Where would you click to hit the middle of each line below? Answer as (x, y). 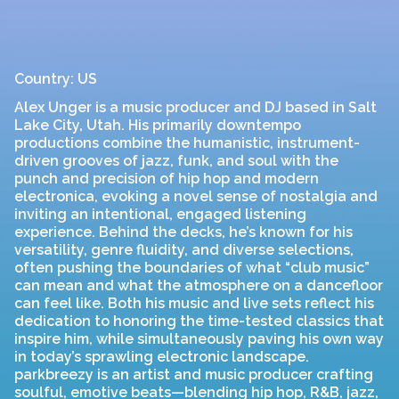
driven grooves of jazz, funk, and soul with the (176, 161)
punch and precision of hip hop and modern (167, 179)
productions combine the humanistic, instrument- (187, 143)
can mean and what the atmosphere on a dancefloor (199, 285)
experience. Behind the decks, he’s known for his (183, 232)
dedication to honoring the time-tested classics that (199, 321)
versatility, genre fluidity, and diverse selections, (184, 250)
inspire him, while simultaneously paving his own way (199, 339)
